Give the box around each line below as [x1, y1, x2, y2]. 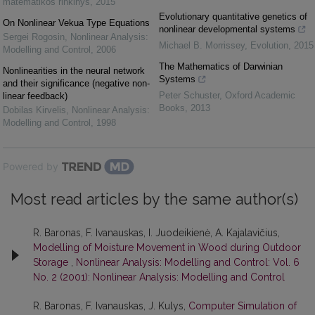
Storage [33, 257, 71, 269]
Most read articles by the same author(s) [11, 191, 298, 209]
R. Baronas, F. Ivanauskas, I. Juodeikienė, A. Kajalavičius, [33, 227, 280, 239]
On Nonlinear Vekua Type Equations [3, 18, 150, 29]
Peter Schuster [159, 90, 219, 101]
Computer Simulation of [188, 300, 297, 312]
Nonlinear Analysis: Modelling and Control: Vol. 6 [76, 257, 300, 269]
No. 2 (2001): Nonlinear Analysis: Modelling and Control [33, 271, 285, 283]
